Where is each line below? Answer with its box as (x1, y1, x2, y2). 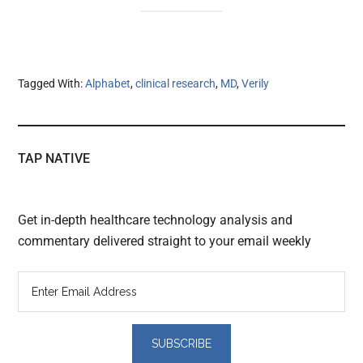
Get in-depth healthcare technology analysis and (18, 212, 293, 228)
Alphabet (85, 77, 131, 91)
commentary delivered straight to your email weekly (18, 233, 312, 250)
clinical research (135, 77, 216, 91)
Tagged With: (18, 77, 86, 91)
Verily (241, 77, 270, 91)
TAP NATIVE (18, 151, 91, 167)
